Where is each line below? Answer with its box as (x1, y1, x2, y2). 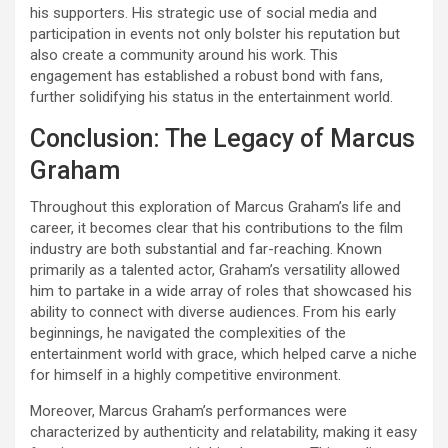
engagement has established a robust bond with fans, (30, 66, 383, 85)
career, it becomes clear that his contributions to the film (30, 218, 403, 237)
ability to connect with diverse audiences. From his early (30, 302, 396, 321)
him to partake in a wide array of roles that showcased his (30, 281, 412, 300)
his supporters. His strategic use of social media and (30, 3, 377, 22)
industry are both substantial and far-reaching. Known (30, 239, 382, 258)
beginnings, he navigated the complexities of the (30, 323, 346, 342)
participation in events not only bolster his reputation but (30, 24, 400, 43)
